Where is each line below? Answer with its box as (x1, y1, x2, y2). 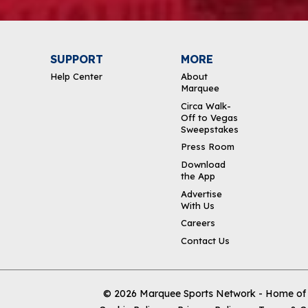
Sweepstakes (181, 123, 239, 135)
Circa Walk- (181, 100, 232, 111)
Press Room (181, 141, 235, 153)
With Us (181, 199, 215, 211)
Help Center (50, 71, 102, 82)
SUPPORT (50, 52, 103, 67)
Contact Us (181, 234, 230, 246)
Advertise (181, 188, 223, 199)
